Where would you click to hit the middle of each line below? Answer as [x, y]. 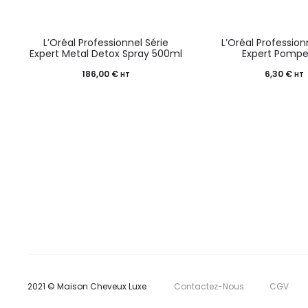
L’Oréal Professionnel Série [106, 42]
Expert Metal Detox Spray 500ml [106, 53]
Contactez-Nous [209, 286]
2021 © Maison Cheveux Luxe [87, 286]
